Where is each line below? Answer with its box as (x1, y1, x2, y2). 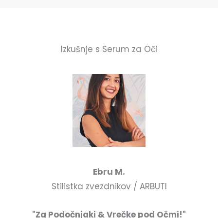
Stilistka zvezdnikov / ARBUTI (51, 181, 167, 193)
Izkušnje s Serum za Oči (60, 43, 158, 55)
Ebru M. (93, 166, 125, 178)
